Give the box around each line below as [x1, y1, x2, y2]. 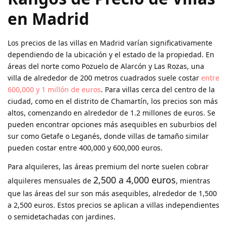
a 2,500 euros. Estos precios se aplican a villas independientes [8, 200, 219, 210]
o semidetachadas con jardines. [8, 212, 116, 222]
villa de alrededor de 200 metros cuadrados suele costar [8, 73, 201, 83]
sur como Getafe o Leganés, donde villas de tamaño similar [8, 131, 209, 141]
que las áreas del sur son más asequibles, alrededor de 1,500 [8, 188, 217, 199]
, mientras [176, 176, 210, 186]
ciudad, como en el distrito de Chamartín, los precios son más [8, 96, 218, 106]
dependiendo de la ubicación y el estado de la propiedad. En [8, 50, 214, 60]
